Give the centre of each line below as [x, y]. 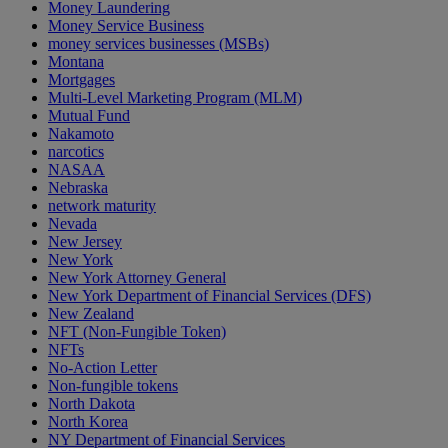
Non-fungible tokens [113, 386]
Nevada [72, 224]
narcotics [76, 152]
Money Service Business [126, 26]
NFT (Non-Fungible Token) [137, 332]
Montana [76, 62]
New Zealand [91, 314]
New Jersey [85, 242]
